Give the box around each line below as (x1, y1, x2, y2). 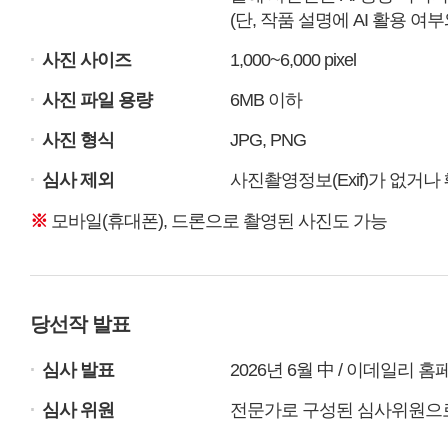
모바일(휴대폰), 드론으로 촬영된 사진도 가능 (47, 211, 387, 232)
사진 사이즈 (42, 50, 131, 71)
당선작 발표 (30, 313, 130, 336)
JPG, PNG (230, 130, 306, 151)
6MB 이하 (230, 90, 302, 111)
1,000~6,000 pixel (230, 50, 356, 71)
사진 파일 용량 (42, 90, 152, 111)
